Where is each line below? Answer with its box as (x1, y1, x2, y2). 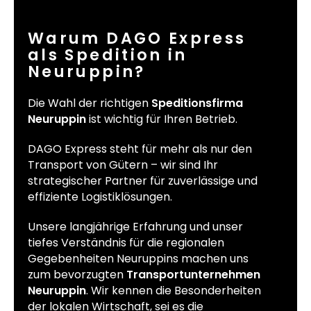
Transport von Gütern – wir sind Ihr (28, 157, 218, 174)
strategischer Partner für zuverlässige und (28, 173, 258, 190)
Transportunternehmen (126, 267, 260, 283)
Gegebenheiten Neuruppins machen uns (28, 251, 249, 267)
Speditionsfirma (151, 95, 243, 112)
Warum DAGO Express (28, 26, 246, 49)
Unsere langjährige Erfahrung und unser (28, 219, 243, 235)
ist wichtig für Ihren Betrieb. (86, 111, 237, 128)
